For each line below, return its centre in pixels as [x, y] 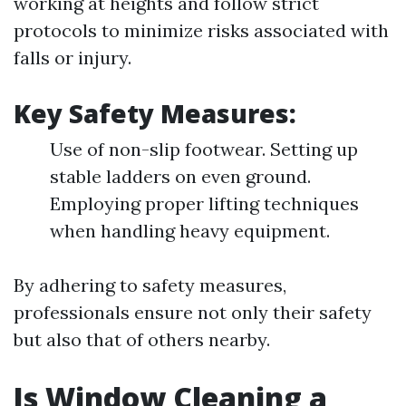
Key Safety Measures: [155, 113]
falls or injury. [72, 58]
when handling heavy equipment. [190, 231]
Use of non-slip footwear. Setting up [204, 149]
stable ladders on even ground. [180, 176]
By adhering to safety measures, [150, 285]
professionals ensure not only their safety [193, 312]
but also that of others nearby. [142, 339]
